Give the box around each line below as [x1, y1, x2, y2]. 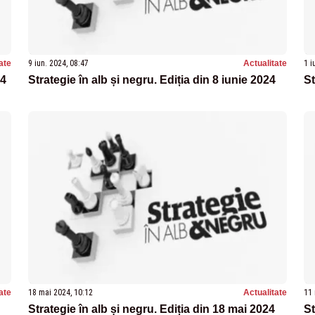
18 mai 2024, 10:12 [28, 287, 93, 297]
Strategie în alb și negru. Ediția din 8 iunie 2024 [28, 73, 276, 86]
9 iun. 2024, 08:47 [28, 58, 89, 68]
